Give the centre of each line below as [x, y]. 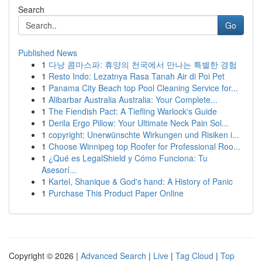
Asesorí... [59, 170]
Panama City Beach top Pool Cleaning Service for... [143, 88]
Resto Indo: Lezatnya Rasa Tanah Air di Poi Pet [137, 76]
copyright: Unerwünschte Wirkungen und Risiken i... [144, 135]
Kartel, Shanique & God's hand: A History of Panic [141, 181]
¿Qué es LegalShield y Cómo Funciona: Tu [128, 158]
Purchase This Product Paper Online [116, 193]
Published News [48, 53]
